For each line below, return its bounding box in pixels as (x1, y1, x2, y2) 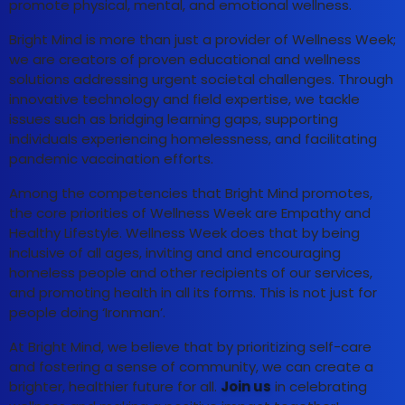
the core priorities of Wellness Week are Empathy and (9, 203, 371, 223)
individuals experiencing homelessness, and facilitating (9, 129, 377, 149)
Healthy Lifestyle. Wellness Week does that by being (9, 223, 360, 243)
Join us (221, 377, 271, 397)
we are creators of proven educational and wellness (9, 50, 361, 70)
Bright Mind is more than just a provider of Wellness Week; (9, 30, 396, 50)
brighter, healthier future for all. (9, 377, 221, 397)
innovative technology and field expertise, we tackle (9, 89, 360, 109)
